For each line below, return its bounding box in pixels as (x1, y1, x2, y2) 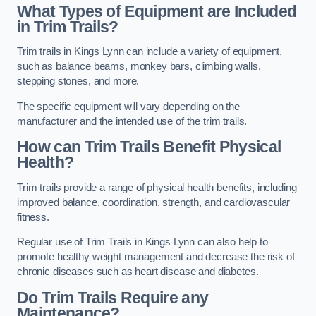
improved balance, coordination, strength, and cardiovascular (17, 196, 291, 208)
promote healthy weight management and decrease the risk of (17, 251, 295, 263)
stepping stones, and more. (17, 75, 140, 87)
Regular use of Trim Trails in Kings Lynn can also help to (17, 236, 268, 248)
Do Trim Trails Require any (17, 288, 209, 307)
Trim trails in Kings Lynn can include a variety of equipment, (17, 46, 283, 58)
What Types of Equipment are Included (17, 1, 297, 20)
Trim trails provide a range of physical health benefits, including (17, 181, 297, 193)
